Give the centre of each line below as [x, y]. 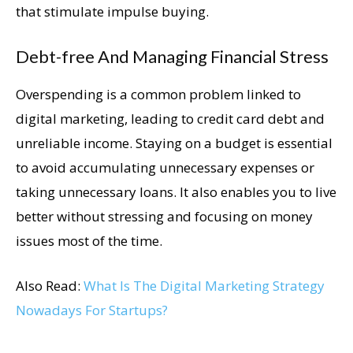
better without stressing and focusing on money [164, 216]
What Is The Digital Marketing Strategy [204, 285]
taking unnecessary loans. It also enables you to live [176, 191]
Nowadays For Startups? [92, 310]
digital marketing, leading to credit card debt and [170, 118]
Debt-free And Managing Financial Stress [172, 56]
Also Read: [50, 285]
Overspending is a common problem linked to [158, 94]
